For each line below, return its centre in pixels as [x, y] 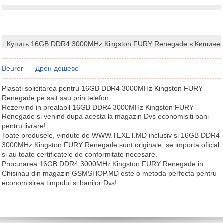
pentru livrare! [24, 126]
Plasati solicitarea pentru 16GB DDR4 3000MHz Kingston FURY [103, 88]
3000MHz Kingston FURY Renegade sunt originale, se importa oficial [111, 145]
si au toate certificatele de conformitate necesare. [80, 154]
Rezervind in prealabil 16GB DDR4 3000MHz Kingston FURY [98, 107]
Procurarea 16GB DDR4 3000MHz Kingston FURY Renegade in [103, 164]
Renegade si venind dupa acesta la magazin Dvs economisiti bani [106, 116]
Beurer [13, 68]
